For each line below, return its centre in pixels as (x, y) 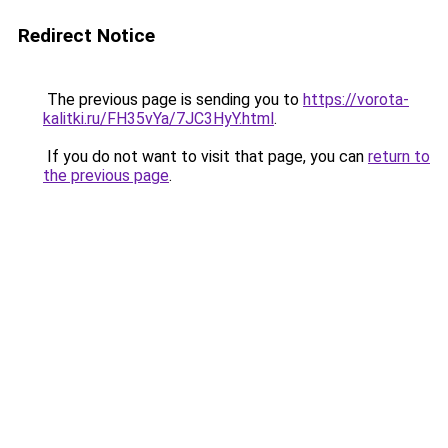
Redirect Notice (86, 35)
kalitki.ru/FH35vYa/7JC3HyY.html (158, 118)
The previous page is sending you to (173, 99)
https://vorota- (356, 99)
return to (399, 156)
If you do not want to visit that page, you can (205, 156)
